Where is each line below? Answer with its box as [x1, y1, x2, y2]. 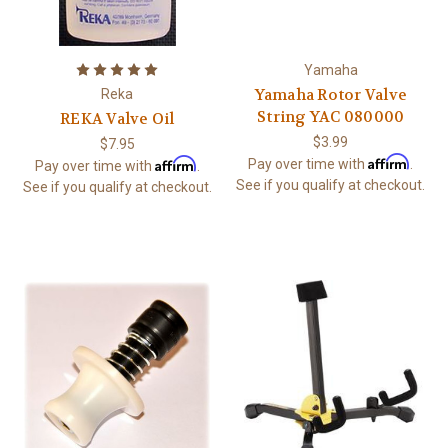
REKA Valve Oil [60, 109, 175, 130]
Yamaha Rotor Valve [254, 85, 407, 106]
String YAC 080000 [257, 107, 405, 128]
